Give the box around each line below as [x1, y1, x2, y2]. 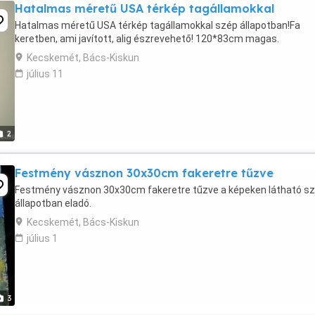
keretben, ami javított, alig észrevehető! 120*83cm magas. [15, 33, 279, 44]
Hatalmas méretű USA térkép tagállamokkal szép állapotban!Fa [15, 20, 300, 31]
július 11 [27, 68, 63, 79]
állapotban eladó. [15, 198, 91, 209]
